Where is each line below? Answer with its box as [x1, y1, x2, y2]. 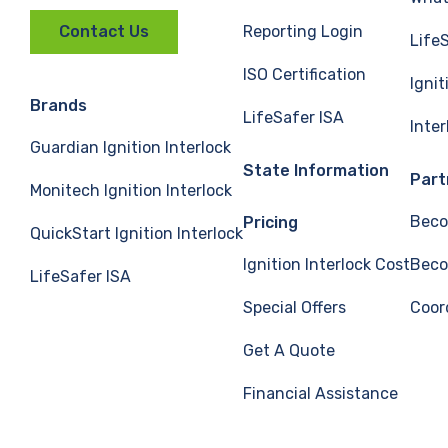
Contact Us [59, 22, 149, 42]
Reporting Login [243, 22, 363, 41]
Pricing [243, 213, 298, 232]
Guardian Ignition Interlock [30, 138, 231, 158]
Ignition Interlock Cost [243, 255, 410, 274]
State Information [243, 161, 389, 180]
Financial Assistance [243, 384, 398, 403]
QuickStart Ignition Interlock [30, 224, 243, 244]
